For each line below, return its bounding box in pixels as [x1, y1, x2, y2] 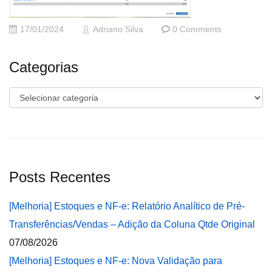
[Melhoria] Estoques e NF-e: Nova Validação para [9, 256, 222, 266]
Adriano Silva [93, 25, 143, 34]
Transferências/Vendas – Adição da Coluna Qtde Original [9, 219, 255, 229]
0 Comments [172, 25, 222, 34]
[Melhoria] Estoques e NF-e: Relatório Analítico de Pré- [9, 201, 245, 211]
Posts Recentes [9, 169, 110, 185]
